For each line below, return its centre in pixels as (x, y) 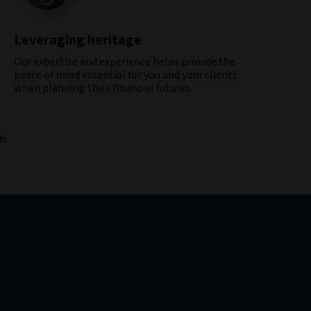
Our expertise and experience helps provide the (125, 62)
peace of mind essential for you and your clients (126, 75)
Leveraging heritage (78, 40)
